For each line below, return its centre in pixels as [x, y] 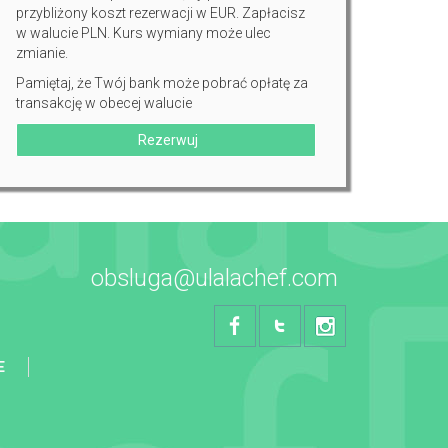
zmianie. [42, 53]
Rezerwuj [166, 140]
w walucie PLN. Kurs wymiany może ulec [143, 33]
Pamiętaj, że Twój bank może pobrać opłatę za [162, 83]
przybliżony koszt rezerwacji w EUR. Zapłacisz [160, 13]
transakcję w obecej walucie [104, 103]
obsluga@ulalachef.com [215, 278]
